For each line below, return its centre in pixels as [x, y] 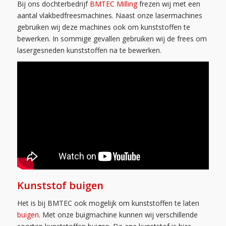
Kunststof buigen [60, 185]
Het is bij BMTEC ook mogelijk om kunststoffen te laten [108, 203]
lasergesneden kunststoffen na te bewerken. [89, 50]
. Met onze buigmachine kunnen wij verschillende [118, 214]
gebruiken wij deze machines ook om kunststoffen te [103, 27]
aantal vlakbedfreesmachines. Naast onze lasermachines [109, 15]
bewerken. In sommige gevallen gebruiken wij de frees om [112, 38]
